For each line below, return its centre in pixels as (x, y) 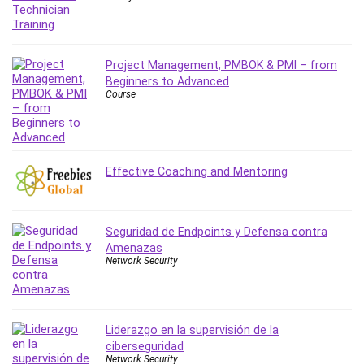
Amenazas (134, 248)
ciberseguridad (145, 347)
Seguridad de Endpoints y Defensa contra (217, 232)
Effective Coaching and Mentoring (197, 172)
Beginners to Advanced (167, 82)
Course (121, 95)
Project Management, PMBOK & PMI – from (221, 65)
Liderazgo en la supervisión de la (192, 330)
